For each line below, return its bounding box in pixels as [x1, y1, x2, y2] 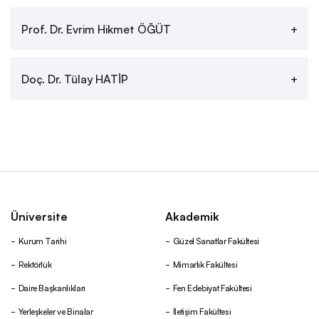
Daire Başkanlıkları [18, 281, 85, 293]
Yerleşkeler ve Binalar [18, 305, 93, 317]
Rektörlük [18, 258, 52, 270]
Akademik [165, 208, 219, 224]
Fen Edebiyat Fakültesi [172, 281, 252, 293]
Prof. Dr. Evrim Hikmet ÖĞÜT [21, 21, 171, 36]
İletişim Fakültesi [172, 305, 231, 317]
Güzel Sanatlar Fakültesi [172, 234, 260, 246]
